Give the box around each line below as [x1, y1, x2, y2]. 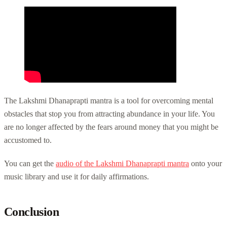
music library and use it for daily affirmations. [4, 172, 149, 181]
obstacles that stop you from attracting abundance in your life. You [4, 109, 215, 118]
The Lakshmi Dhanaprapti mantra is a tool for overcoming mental [4, 96, 213, 105]
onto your [189, 159, 222, 168]
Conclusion [4, 205, 59, 218]
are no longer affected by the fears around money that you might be [4, 122, 218, 131]
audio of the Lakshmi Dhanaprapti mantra [56, 159, 189, 168]
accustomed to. [4, 135, 52, 144]
